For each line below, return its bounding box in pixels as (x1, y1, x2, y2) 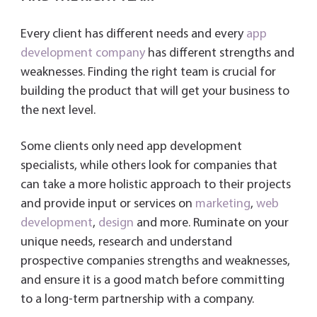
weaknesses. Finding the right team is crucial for (20, 66, 276, 80)
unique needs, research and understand (20, 236, 232, 250)
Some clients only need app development (20, 140, 242, 154)
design (98, 217, 134, 231)
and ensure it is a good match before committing (20, 274, 284, 288)
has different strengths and (144, 47, 294, 61)
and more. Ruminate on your (133, 217, 289, 231)
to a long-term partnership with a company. (20, 293, 254, 307)
